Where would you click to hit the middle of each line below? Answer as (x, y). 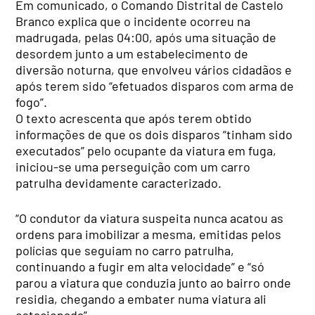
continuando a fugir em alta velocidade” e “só (140, 267)
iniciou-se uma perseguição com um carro (133, 167)
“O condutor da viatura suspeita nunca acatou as (150, 218)
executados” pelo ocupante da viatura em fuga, (146, 151)
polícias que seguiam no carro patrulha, (125, 251)
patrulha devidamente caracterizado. (119, 183)
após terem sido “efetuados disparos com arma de (155, 86)
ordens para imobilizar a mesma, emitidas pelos (149, 234)
